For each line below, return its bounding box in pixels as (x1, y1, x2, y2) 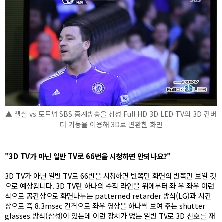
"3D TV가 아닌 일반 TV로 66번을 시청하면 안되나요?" (5, 150, 171, 161)
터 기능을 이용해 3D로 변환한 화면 (59, 119, 163, 129)
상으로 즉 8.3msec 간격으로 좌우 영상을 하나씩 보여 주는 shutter (5, 200, 205, 211)
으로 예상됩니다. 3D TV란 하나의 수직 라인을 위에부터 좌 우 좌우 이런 (5, 180, 214, 191)
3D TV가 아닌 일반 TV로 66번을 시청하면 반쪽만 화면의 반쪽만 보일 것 (5, 170, 216, 181)
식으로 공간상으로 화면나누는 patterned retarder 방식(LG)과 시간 (5, 190, 211, 201)
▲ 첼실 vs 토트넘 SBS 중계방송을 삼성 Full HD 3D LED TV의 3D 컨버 (5, 109, 217, 119)
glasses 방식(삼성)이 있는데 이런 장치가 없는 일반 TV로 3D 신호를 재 (5, 210, 215, 221)
